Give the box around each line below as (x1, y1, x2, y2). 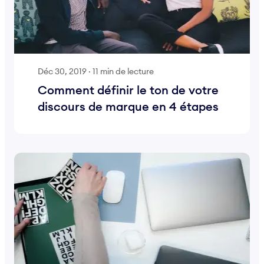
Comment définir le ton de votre (38, 82, 219, 98)
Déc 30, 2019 (38, 65, 87, 77)
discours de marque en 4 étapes (38, 99, 219, 114)
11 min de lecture (93, 65, 154, 77)
